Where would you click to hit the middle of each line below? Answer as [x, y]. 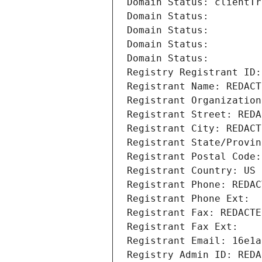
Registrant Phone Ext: [188, 199]
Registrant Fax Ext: [182, 227]
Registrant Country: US [191, 171]
